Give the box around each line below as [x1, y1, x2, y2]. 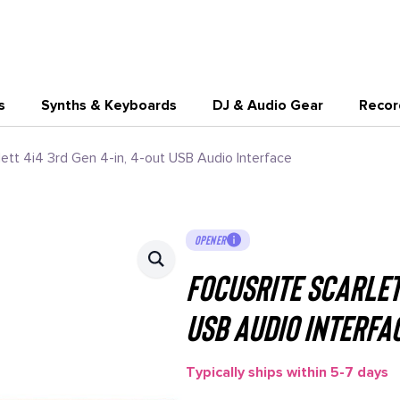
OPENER [195, 231, 227, 247]
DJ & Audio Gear [212, 96, 324, 114]
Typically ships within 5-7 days [186, 362, 388, 381]
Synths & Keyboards [41, 96, 178, 114]
